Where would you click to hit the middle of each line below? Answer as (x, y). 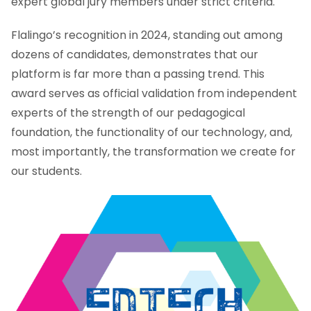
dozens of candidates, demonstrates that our (135, 55)
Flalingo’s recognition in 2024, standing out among (147, 35)
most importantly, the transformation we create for (153, 152)
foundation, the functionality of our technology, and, (152, 133)
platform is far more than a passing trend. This (138, 74)
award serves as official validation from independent (154, 94)
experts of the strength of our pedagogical (128, 113)
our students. (47, 171)
